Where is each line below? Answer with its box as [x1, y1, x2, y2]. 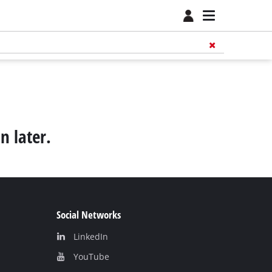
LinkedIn [73, 231, 108, 243]
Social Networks [56, 208, 121, 222]
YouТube [73, 251, 109, 263]
